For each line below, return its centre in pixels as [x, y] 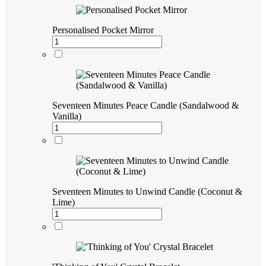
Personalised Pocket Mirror [103, 30]
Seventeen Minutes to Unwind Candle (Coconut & [147, 191]
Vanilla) [67, 116]
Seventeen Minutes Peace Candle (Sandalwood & [145, 105]
